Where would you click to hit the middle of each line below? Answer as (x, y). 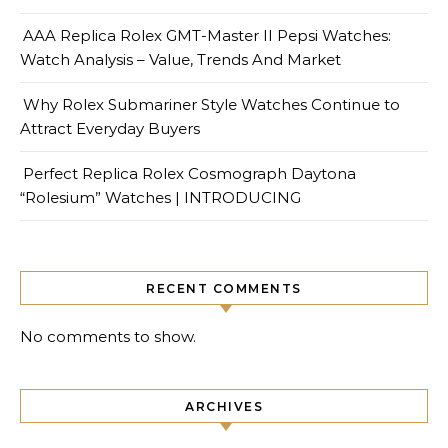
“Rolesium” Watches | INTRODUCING (160, 197)
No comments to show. (108, 336)
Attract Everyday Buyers (110, 128)
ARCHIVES (224, 406)
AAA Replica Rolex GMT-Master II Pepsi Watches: (207, 35)
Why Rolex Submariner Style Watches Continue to (211, 104)
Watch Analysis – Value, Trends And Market (180, 59)
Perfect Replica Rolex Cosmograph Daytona (189, 173)
